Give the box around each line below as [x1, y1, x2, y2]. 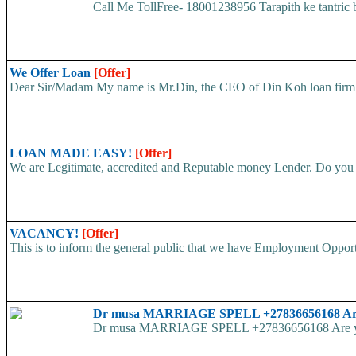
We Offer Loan [10, 65, 94, 79]
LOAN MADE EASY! [10, 145, 135, 160]
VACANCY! [10, 226, 82, 240]
